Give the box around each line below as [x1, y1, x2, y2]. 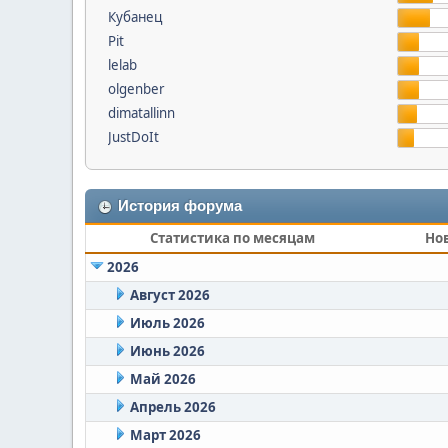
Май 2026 [129, 370, 196, 388]
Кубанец [107, 8, 162, 26]
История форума [118, 198, 242, 214]
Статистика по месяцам [150, 229, 315, 247]
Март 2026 [129, 426, 201, 444]
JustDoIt [107, 128, 159, 146]
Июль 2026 [129, 314, 205, 332]
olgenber [107, 80, 165, 98]
